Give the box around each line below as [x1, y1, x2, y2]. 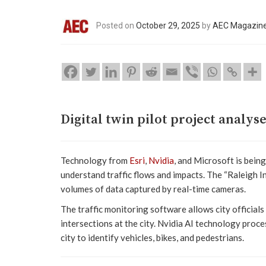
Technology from [61, 154, 129, 166]
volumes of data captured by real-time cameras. [61, 183, 246, 194]
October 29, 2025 [136, 20, 200, 30]
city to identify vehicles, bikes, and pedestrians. [61, 232, 244, 243]
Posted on [96, 20, 136, 30]
